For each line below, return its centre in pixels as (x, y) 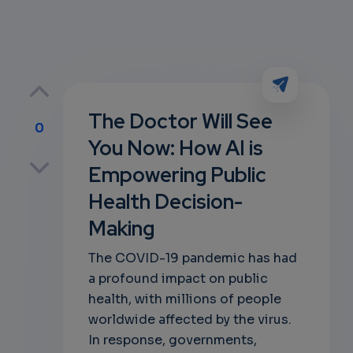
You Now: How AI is (175, 148)
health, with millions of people (184, 299)
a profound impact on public (178, 279)
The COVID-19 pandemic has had (192, 258)
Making (121, 229)
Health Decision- (165, 202)
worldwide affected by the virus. (190, 320)
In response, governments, (172, 340)
